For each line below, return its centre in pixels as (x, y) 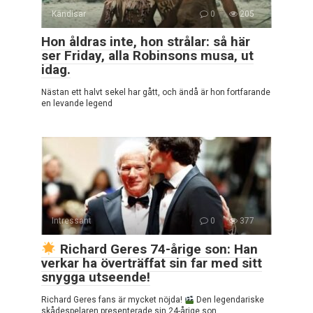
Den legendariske (229, 300)
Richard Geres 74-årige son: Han (157, 249)
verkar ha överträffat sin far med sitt (152, 263)
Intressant (72, 221)
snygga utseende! (96, 277)
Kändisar (69, 14)
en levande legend (77, 104)
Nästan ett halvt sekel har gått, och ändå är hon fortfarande (156, 93)
